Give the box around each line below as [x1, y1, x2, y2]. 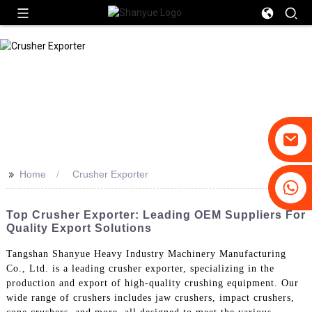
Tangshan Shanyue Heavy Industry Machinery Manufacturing [6, 248, 286, 259]
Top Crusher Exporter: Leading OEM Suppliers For [6, 209, 306, 221]
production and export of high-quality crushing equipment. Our [6, 277, 299, 288]
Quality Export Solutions [6, 222, 152, 234]
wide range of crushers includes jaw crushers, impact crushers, [6, 292, 295, 303]
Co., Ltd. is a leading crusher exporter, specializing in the [6, 263, 274, 274]
